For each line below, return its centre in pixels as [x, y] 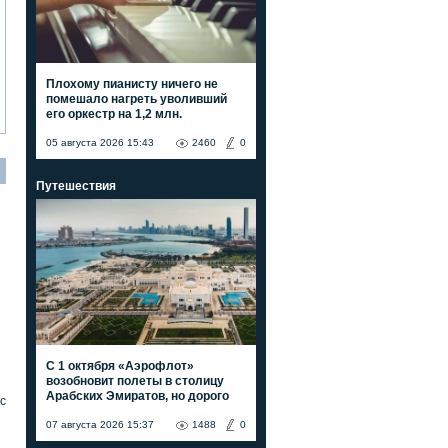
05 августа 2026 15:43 [100, 142]
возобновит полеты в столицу [135, 380]
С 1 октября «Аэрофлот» [120, 365]
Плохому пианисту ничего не [132, 83]
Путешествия [76, 185]
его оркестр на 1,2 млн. [114, 113]
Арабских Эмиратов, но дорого [137, 395]
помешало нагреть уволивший [136, 98]
